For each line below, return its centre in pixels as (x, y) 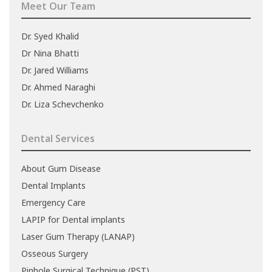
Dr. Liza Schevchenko (63, 104)
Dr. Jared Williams (55, 70)
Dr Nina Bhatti (50, 53)
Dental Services (58, 139)
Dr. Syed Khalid (50, 36)
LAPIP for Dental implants (73, 220)
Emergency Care (53, 203)
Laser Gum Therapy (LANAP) (78, 237)
